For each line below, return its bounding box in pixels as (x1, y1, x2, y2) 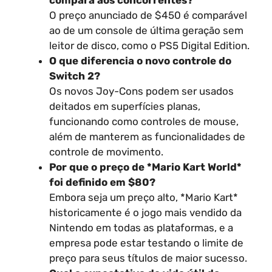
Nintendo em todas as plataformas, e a (49, 222, 233, 234)
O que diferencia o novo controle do (49, 55, 231, 67)
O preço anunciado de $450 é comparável (49, 9, 247, 21)
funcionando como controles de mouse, (49, 115, 239, 127)
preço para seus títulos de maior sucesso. (49, 252, 247, 264)
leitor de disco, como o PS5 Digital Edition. (49, 39, 250, 52)
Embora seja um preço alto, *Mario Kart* (49, 191, 238, 203)
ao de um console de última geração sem (49, 24, 243, 36)
